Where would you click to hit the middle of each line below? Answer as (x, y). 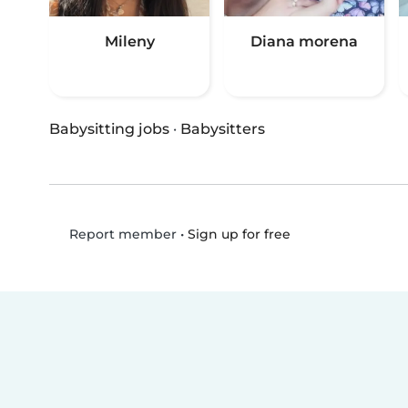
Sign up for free (239, 234)
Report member (121, 235)
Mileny (129, 42)
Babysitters (223, 129)
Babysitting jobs (109, 129)
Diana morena (304, 42)
